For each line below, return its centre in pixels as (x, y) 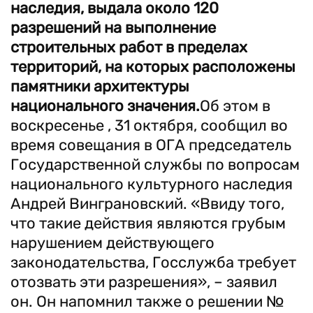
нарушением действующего (112, 243)
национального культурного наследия (152, 184)
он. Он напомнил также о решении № (147, 301)
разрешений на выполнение (113, 28)
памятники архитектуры (100, 86)
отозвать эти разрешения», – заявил (144, 282)
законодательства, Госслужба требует (153, 262)
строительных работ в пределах (129, 47)
